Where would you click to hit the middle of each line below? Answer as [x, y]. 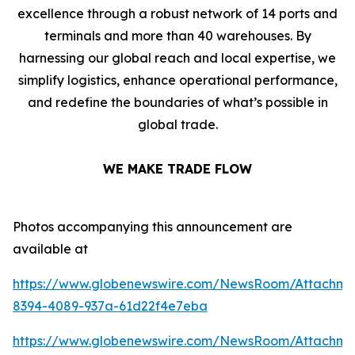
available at [50, 249]
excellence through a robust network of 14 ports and [177, 13]
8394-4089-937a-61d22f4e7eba [110, 306]
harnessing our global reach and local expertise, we [177, 58]
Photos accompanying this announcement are [153, 227]
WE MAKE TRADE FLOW [177, 169]
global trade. [177, 124]
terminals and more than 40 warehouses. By [177, 36]
